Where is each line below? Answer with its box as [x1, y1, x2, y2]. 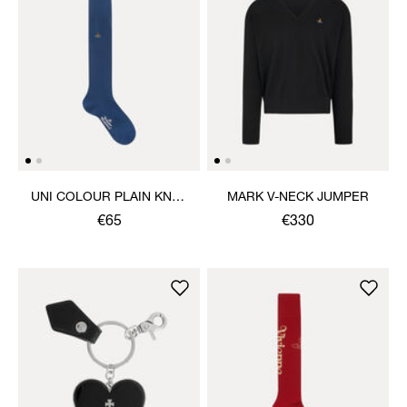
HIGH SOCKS [69, 209, 149, 223]
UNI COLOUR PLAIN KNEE [30, 191, 188, 204]
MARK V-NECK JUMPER [227, 191, 369, 204]
